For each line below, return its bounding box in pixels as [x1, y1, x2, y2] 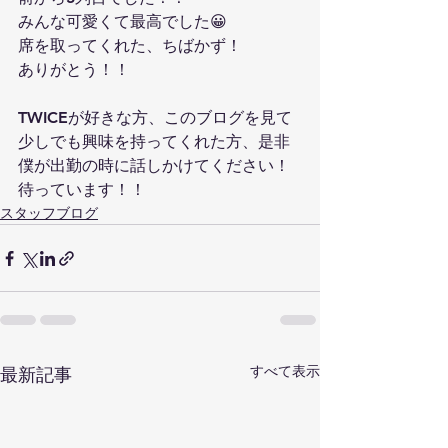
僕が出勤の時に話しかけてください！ [18, 156, 290, 175]
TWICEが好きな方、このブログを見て [18, 108, 292, 127]
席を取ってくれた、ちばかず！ [18, 36, 242, 55]
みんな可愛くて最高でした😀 [18, 12, 227, 31]
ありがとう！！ [18, 60, 130, 79]
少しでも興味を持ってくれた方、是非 [18, 132, 290, 151]
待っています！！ [18, 180, 146, 199]
